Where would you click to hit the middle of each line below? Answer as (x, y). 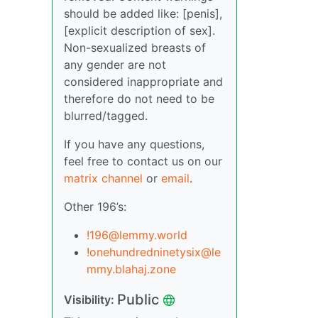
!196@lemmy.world (137, 235)
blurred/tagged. (106, 116)
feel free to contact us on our (143, 161)
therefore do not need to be (139, 99)
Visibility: (91, 300)
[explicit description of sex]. (139, 31)
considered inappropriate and (143, 82)
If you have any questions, (134, 144)
